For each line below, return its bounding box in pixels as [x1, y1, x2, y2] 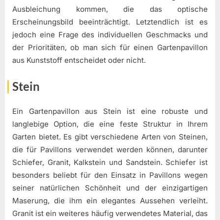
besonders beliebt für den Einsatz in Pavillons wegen [12, 170, 208, 180]
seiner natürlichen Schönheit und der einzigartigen [12, 183, 208, 192]
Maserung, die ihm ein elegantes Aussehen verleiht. [12, 195, 208, 205]
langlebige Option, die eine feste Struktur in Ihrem [12, 119, 208, 129]
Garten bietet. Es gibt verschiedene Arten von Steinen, [12, 132, 208, 141]
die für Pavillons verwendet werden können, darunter [12, 144, 208, 154]
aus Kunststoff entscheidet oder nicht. [12, 55, 146, 65]
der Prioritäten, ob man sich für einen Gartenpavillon [12, 42, 208, 52]
